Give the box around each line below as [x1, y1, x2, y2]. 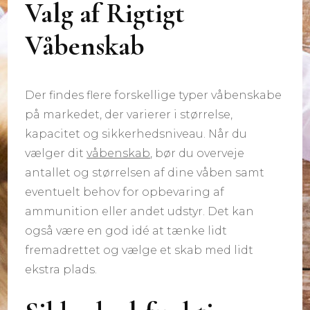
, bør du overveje [150, 146, 245, 160]
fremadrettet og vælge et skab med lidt [25, 243, 254, 257]
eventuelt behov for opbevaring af [25, 185, 225, 199]
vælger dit [25, 146, 87, 160]
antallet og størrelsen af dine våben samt [25, 165, 265, 179]
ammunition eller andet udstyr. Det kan [25, 204, 255, 218]
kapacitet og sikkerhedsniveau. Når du [25, 127, 248, 140]
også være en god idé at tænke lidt [25, 224, 228, 237]
